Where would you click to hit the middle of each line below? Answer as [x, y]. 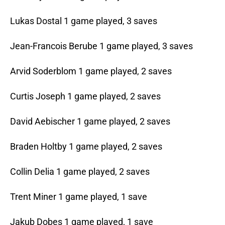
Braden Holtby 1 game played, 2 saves [86, 147]
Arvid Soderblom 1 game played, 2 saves [91, 71]
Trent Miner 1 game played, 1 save [79, 197]
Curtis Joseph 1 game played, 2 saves [85, 96]
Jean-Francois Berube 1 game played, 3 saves [101, 46]
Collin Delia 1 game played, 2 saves [80, 172]
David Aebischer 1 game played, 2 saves [90, 122]
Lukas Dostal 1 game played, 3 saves [84, 21]
